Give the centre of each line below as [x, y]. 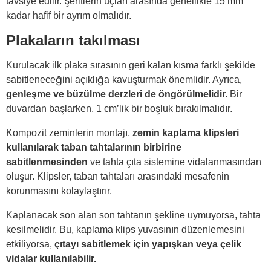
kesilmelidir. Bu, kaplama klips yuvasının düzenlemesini [125, 230]
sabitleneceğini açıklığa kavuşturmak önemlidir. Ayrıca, [124, 80]
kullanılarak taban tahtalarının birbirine [94, 148]
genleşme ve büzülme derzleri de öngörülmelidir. [117, 94]
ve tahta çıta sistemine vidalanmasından [175, 162]
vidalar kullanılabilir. [51, 259]
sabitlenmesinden [47, 162]
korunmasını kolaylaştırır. [59, 191]
